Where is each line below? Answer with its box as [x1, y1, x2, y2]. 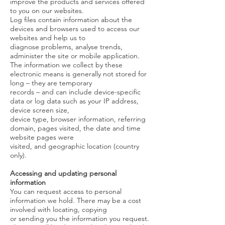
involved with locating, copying [10, 205, 107, 214]
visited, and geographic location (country [10, 142, 139, 151]
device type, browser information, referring [10, 115, 146, 124]
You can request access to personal [10, 187, 122, 196]
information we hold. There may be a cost [10, 196, 141, 205]
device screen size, [10, 105, 69, 115]
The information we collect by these [10, 60, 123, 69]
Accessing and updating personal [10, 169, 117, 178]
